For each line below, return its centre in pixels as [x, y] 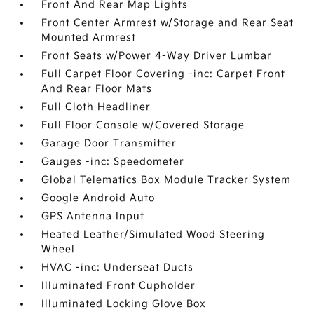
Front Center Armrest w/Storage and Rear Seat [168, 23]
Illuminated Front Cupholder [119, 286]
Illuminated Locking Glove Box [124, 304]
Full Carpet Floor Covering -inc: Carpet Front [164, 74]
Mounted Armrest [89, 38]
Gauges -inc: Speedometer [113, 162]
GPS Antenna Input [93, 217]
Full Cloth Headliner [96, 107]
